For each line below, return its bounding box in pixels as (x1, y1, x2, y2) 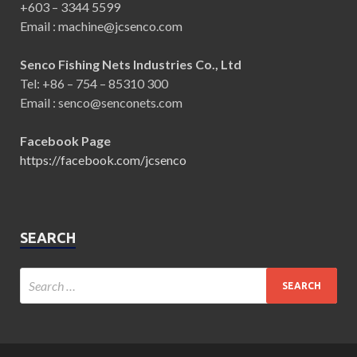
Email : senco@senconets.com (20, 95, 182, 111)
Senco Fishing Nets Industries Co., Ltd (20, 57, 241, 73)
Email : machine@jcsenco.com (20, 18, 182, 34)
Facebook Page (20, 133, 111, 149)
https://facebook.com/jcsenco (20, 152, 186, 168)
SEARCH (20, 229, 76, 246)
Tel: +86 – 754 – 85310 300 (20, 76, 168, 92)
